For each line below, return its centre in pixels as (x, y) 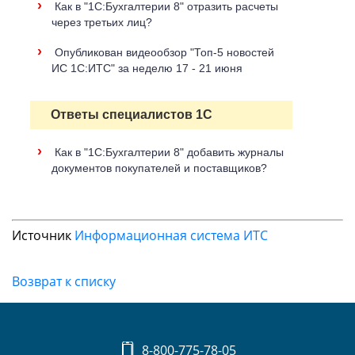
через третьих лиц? (102, 22)
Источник (43, 235)
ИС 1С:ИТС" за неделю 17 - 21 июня (147, 68)
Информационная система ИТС (171, 235)
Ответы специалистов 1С (132, 115)
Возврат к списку (64, 281)
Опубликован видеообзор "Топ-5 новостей (164, 52)
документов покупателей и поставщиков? (159, 168)
